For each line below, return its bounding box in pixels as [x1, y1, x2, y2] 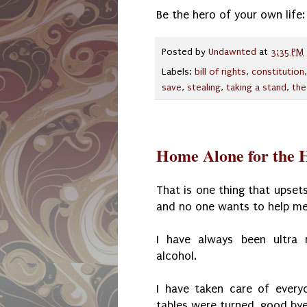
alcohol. [156, 249, 200, 262]
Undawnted [208, 47, 256, 58]
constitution [251, 66, 304, 78]
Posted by [162, 47, 208, 58]
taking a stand [226, 82, 286, 94]
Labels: [162, 66, 195, 78]
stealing [187, 82, 221, 94]
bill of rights [195, 66, 246, 78]
